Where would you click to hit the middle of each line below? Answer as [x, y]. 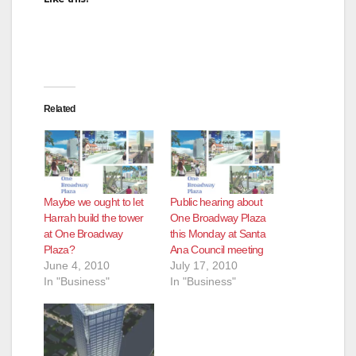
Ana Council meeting [217, 249]
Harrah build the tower [94, 217]
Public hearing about [217, 201]
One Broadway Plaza [218, 217]
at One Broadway [83, 233]
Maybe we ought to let [94, 201]
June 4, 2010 [77, 265]
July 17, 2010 [204, 265]
